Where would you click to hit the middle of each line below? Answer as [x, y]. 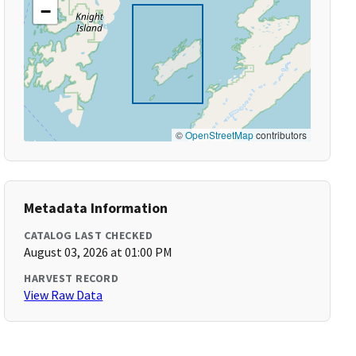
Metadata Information [96, 208]
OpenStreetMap [219, 135]
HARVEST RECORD [72, 278]
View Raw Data [64, 295]
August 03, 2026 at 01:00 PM [99, 252]
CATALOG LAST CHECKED [89, 235]
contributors [280, 135]
